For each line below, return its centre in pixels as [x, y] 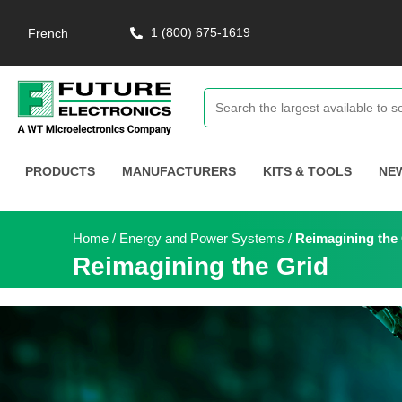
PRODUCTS [61, 171]
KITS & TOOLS [308, 171]
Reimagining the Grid [201, 266]
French [48, 34]
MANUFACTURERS [179, 171]
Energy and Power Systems [202, 238]
